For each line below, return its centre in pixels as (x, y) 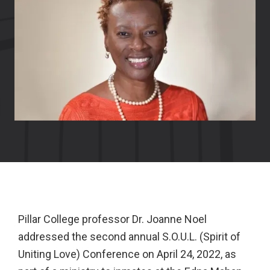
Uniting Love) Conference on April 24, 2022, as (127, 254)
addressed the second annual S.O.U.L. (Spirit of (129, 237)
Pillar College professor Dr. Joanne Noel (112, 219)
